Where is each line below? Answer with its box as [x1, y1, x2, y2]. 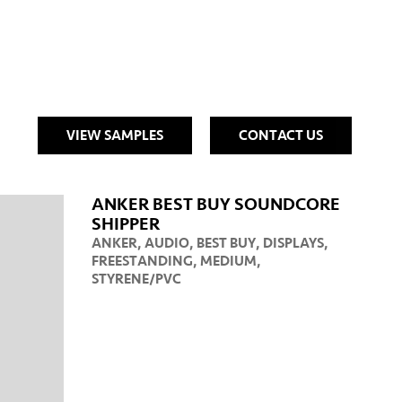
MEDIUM [200, 252, 257, 270]
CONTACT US [239, 127, 323, 144]
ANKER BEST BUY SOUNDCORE [92, 193, 340, 216]
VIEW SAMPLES [66, 127, 163, 144]
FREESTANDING [92, 252, 193, 270]
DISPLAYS [263, 234, 324, 252]
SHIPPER [92, 213, 160, 236]
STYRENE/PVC [92, 270, 181, 288]
